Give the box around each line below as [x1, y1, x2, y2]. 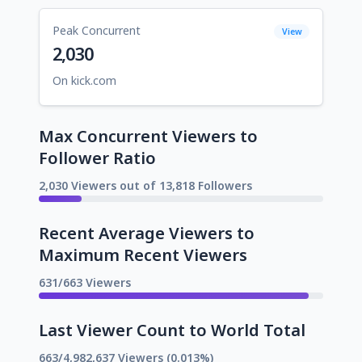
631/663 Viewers [39, 274, 131, 290]
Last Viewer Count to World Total [39, 318, 305, 341]
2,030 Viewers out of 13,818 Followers [39, 177, 252, 193]
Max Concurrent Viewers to [39, 124, 258, 147]
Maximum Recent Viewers [39, 243, 247, 266]
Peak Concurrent [53, 22, 141, 38]
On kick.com [53, 72, 116, 88]
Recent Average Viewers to [39, 221, 255, 244]
